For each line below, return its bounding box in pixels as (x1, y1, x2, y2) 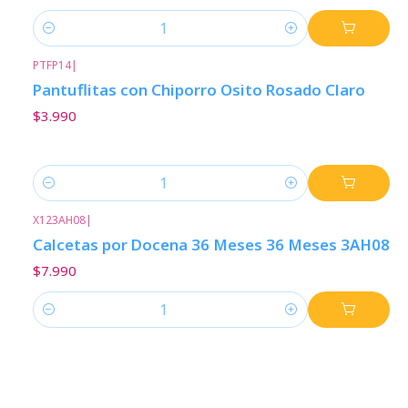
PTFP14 (33, 56, 71, 73)
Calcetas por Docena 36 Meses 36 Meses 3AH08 (33, 233, 390, 255)
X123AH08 (33, 211, 86, 228)
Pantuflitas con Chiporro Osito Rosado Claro (33, 79, 365, 101)
